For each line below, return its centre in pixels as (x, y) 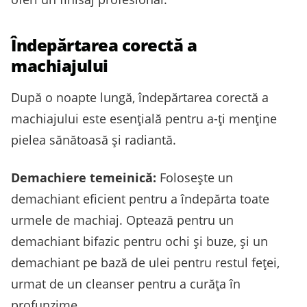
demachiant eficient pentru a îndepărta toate (140, 198)
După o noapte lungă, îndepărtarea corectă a (140, 97)
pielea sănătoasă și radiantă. (94, 139)
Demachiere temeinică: (84, 177)
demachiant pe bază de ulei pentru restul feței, (145, 262)
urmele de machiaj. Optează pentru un (122, 220)
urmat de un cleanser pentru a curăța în (126, 283)
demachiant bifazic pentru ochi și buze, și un (139, 241)
